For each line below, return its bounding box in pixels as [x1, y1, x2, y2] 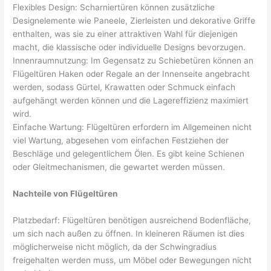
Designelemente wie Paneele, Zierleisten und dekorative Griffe [13, 16, 256, 26]
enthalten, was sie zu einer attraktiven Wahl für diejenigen [13, 29, 238, 39]
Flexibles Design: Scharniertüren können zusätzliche [13, 2, 215, 13]
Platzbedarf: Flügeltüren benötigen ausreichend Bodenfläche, [13, 215, 252, 225]
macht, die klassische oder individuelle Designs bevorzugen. [13, 42, 246, 53]
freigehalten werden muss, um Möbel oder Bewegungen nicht [13, 255, 252, 265]
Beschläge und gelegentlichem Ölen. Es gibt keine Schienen [13, 149, 245, 159]
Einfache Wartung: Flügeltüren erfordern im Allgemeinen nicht [13, 122, 252, 132]
